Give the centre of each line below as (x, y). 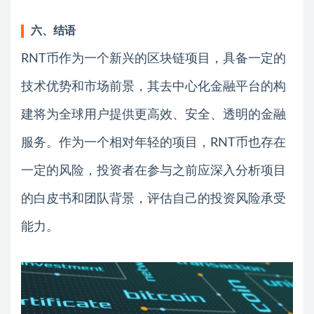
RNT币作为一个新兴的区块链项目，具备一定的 (153, 59)
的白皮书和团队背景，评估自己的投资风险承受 (153, 199)
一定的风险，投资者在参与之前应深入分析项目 (153, 171)
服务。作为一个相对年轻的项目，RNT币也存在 (153, 143)
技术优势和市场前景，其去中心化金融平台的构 (153, 87)
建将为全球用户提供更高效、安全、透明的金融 (153, 115)
